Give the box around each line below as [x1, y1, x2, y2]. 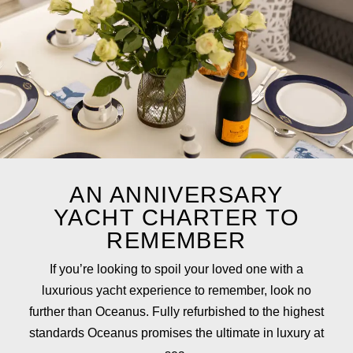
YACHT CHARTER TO [53, 204, 300, 230]
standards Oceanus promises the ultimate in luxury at [29, 325, 324, 340]
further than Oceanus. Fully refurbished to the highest [29, 304, 324, 318]
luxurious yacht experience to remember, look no [42, 283, 311, 297]
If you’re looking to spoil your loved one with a [50, 262, 303, 276]
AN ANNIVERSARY [69, 181, 284, 207]
